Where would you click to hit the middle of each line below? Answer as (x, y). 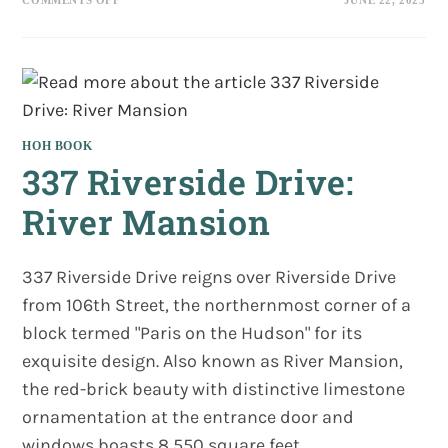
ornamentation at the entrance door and (188, 416)
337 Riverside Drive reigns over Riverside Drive (209, 276)
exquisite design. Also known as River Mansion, (213, 360)
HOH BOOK (57, 145)
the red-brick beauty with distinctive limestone (214, 388)
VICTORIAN (156, 12)
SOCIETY (148, 25)
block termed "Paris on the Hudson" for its (192, 332)
